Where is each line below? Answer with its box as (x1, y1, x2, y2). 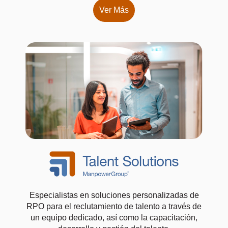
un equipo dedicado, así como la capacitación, (31, 213, 197, 222)
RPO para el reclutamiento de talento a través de (26, 202, 202, 211)
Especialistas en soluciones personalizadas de (29, 191, 199, 200)
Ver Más (99, 5, 129, 14)
